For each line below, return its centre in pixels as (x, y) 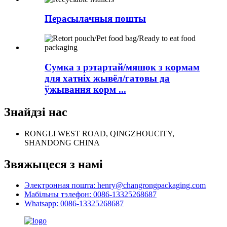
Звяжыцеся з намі (53, 164)
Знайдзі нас (36, 112)
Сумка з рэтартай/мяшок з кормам (122, 67)
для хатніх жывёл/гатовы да (107, 78)
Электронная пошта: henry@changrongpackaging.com (115, 185)
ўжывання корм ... (85, 89)
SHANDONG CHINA (62, 142)
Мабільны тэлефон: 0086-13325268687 (90, 195)
